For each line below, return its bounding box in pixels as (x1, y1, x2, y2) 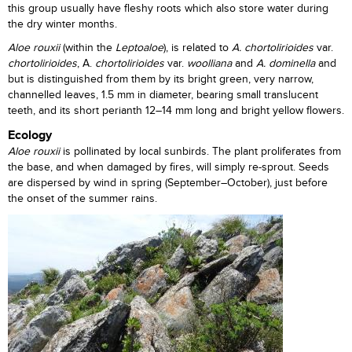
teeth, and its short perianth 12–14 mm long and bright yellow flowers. (8, 104, 344, 117)
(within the (60, 42, 115, 54)
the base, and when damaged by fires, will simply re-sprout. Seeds (8, 161, 329, 174)
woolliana (187, 57, 235, 70)
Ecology (8, 128, 52, 143)
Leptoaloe (115, 42, 163, 54)
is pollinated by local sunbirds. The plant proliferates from (63, 145, 341, 158)
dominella (269, 57, 315, 70)
